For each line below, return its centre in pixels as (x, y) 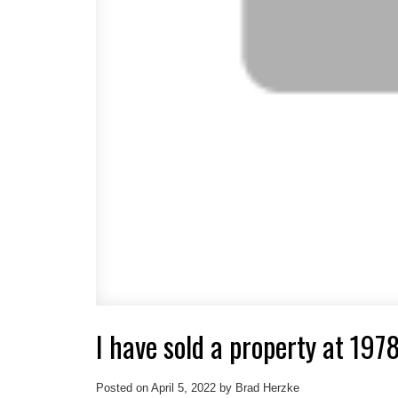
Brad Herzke (267, 388)
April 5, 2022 (183, 388)
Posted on (123, 388)
